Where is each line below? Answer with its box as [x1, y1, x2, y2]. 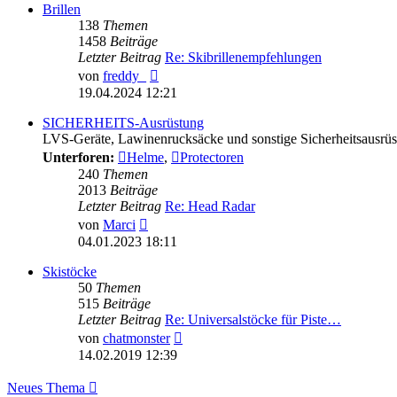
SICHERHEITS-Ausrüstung [43, 115, 204, 131]
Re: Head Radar [165, 198, 255, 214]
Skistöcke [43, 264, 97, 280]
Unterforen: [43, 150, 114, 166]
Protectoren [180, 150, 244, 166]
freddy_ [103, 68, 146, 84]
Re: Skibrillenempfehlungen [165, 50, 322, 66]
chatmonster [103, 331, 170, 346]
